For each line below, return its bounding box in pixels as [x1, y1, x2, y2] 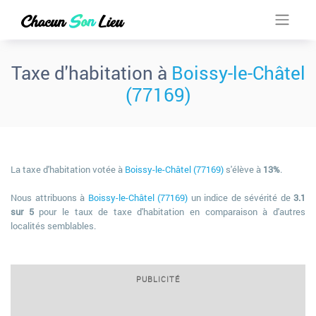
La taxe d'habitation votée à [11, 163, 125, 176]
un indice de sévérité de [188, 191, 293, 204]
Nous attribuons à [11, 191, 88, 204]
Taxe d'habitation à [11, 61, 171, 85]
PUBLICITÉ [136, 274, 180, 284]
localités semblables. [11, 219, 96, 232]
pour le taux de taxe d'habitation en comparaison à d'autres [33, 205, 306, 218]
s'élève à [224, 163, 263, 176]
